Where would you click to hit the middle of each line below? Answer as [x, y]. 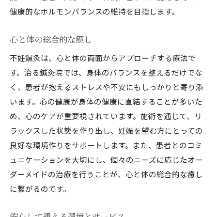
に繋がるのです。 [40, 188]
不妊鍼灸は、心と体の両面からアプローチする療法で [103, 58]
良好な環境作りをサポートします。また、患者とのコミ [106, 145]
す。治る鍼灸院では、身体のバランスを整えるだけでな [106, 72]
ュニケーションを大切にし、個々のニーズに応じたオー [106, 159]
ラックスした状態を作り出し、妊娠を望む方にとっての [106, 130]
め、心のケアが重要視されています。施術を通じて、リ [106, 116]
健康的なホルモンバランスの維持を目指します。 [94, 11]
